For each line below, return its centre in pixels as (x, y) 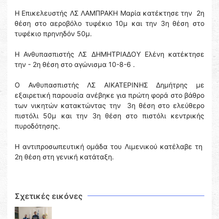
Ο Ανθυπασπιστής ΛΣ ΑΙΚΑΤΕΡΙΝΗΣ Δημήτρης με (109, 85)
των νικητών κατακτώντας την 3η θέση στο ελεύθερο (109, 106)
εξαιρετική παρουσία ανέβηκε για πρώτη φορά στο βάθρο (109, 95)
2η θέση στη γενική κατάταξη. (64, 157)
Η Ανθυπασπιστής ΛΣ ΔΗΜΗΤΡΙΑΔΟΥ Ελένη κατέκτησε (109, 54)
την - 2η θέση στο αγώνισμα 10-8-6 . (75, 65)
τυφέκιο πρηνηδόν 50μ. (53, 34)
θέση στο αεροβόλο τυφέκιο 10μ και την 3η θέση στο (109, 23)
